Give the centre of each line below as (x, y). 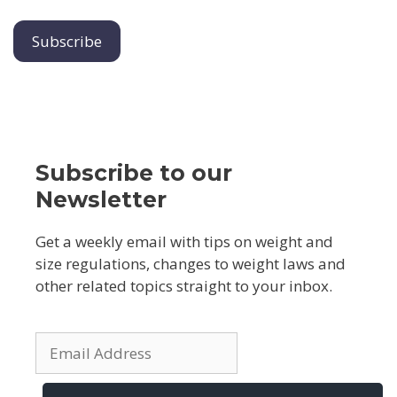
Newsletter (101, 200)
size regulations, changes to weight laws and (191, 264)
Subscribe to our (134, 173)
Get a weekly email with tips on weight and (184, 242)
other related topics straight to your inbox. (184, 286)
